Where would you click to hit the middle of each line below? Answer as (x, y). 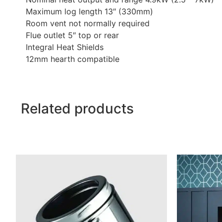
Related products (77, 109)
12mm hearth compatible (73, 59)
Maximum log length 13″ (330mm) (89, 11)
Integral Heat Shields (65, 47)
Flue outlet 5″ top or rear (72, 35)
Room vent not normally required (88, 23)
